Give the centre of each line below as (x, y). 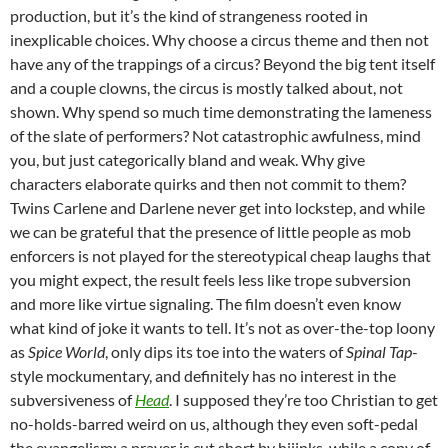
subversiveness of (72, 399)
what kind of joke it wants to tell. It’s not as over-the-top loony (222, 327)
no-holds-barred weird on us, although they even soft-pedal (214, 423)
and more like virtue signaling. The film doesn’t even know (205, 303)
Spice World (66, 351)
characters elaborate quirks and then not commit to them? (208, 183)
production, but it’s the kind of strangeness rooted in (189, 15)
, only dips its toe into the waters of (225, 351)
